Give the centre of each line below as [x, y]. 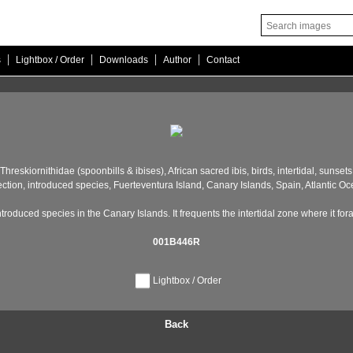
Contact [223, 60]
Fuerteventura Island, [158, 185]
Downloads [124, 60]
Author [177, 60]
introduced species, [68, 185]
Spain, [288, 185]
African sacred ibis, [207, 171]
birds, [262, 171]
